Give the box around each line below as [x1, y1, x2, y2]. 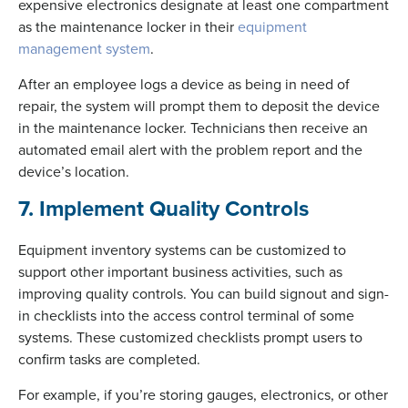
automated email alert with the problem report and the [18, 138, 362, 159]
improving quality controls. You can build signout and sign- [18, 282, 389, 303]
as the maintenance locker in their [18, 15, 238, 36]
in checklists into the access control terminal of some [18, 304, 354, 325]
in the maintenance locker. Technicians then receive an [18, 117, 368, 138]
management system [18, 37, 150, 58]
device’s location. [18, 160, 129, 181]
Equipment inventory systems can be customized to [18, 239, 346, 260]
